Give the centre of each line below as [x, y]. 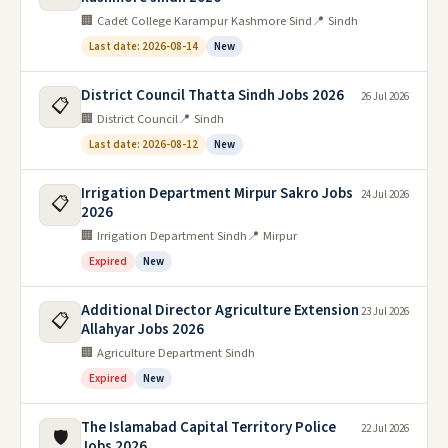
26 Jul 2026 [385, 96]
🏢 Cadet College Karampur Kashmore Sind [196, 21]
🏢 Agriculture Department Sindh [168, 353]
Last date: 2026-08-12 [143, 144]
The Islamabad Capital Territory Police [208, 427]
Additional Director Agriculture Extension [220, 310]
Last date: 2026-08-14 [143, 46]
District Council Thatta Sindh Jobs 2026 [212, 95]
